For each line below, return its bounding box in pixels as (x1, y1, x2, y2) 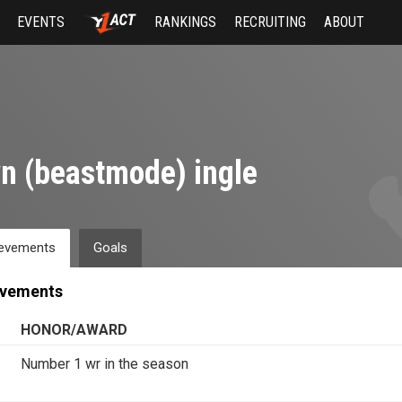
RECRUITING (233, 13, 306, 31)
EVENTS (17, 13, 66, 31)
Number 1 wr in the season (20, 355, 188, 372)
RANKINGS (153, 13, 216, 31)
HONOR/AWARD (20, 321, 127, 338)
